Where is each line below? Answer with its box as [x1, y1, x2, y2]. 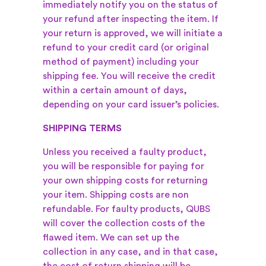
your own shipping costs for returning [43, 176, 208, 185]
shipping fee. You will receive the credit [43, 71, 216, 81]
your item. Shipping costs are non [43, 190, 189, 199]
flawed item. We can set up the [43, 233, 179, 242]
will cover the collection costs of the [43, 218, 205, 228]
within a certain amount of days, [43, 85, 187, 95]
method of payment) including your [43, 57, 199, 66]
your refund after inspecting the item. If [43, 14, 218, 24]
